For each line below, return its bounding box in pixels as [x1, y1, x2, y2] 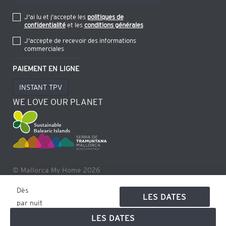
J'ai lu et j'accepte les [24, 13, 87, 21]
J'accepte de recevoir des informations [24, 36, 136, 44]
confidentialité [24, 21, 66, 29]
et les [65, 21, 84, 29]
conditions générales [84, 21, 143, 29]
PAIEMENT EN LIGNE [13, 64, 79, 73]
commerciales [24, 44, 64, 52]
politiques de [87, 13, 124, 21]
